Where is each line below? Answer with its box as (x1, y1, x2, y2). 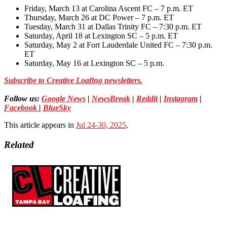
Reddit (136, 94, 158, 103)
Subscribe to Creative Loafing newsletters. (4, 76, 142, 85)
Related (4, 139, 34, 150)
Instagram (164, 94, 198, 103)
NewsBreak (92, 94, 130, 103)
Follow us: (4, 94, 42, 103)
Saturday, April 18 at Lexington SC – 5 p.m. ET (24, 31, 178, 41)
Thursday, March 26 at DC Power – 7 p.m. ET (24, 13, 174, 22)
